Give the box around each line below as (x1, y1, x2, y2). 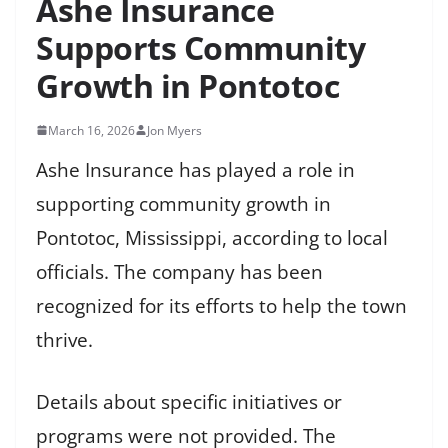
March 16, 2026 (48, 121, 135, 139)
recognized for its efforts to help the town (36, 292, 407, 319)
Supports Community (36, 25, 365, 69)
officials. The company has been (36, 258, 323, 285)
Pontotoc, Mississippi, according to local (36, 224, 388, 251)
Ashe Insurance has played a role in (36, 156, 355, 183)
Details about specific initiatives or (36, 389, 342, 415)
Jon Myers (147, 121, 202, 139)
